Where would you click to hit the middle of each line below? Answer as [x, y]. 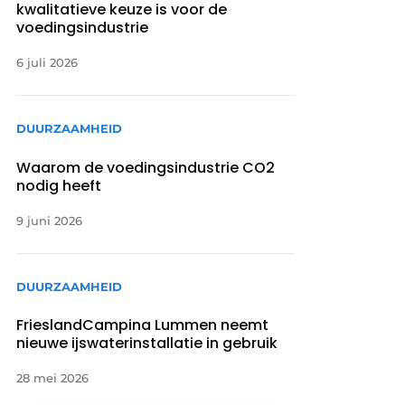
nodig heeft [59, 185]
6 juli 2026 [47, 63]
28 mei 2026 [53, 377]
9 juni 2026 [50, 220]
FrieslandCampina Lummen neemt [143, 325]
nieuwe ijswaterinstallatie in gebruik [147, 343]
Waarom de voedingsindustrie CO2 [146, 167]
